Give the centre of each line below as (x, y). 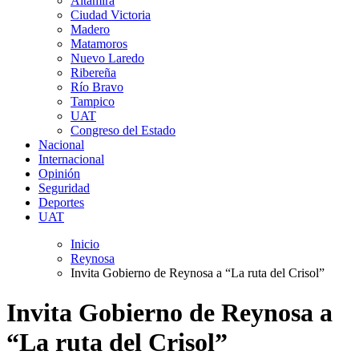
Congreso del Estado (123, 131)
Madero (90, 30)
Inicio (85, 244)
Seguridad (64, 188)
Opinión (59, 174)
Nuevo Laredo (107, 58)
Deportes (61, 203)
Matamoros (99, 44)
